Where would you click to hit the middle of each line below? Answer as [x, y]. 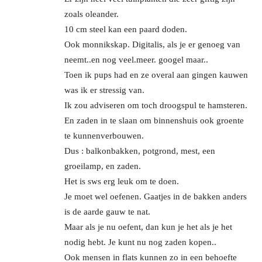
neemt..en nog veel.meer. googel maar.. [136, 59]
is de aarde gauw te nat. [107, 211]
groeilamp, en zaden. [103, 166]
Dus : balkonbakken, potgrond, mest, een [140, 151]
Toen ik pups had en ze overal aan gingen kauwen [156, 75]
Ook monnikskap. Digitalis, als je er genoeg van [152, 44]
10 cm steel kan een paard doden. [126, 29]
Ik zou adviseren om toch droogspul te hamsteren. [156, 105]
